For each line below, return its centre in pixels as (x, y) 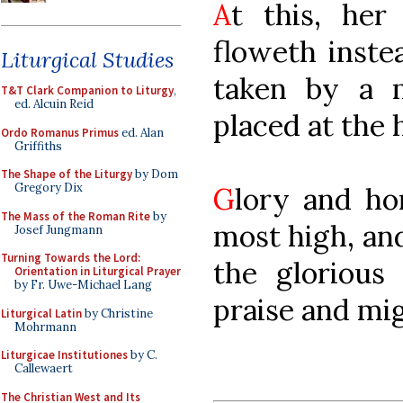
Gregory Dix (49, 188)
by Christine (117, 313)
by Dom (155, 174)
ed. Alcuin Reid (54, 104)
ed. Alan (141, 132)
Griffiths (38, 146)
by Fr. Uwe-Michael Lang (83, 285)
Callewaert (44, 368)
